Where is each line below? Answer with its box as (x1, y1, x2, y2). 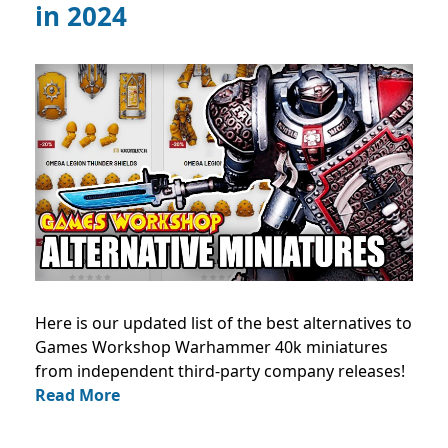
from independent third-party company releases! (35, 359, 405, 382)
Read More (35, 383, 120, 406)
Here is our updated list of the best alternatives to (35, 311, 412, 334)
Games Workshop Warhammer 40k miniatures (35, 335, 388, 358)
